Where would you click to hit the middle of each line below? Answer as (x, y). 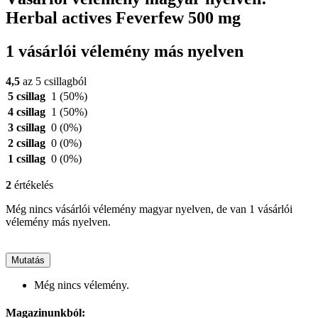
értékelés (32, 185)
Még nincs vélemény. (82, 285)
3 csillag (27, 127)
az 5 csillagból (53, 81)
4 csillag (27, 111)
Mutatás (28, 260)
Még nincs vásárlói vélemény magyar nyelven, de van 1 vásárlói (149, 209)
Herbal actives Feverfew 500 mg (123, 17)
